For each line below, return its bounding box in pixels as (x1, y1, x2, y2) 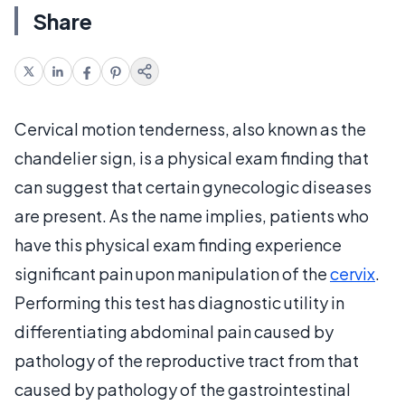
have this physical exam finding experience (14, 233, 342, 255)
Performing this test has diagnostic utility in (14, 291, 344, 313)
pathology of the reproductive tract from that (14, 349, 359, 371)
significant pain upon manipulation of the (14, 262, 330, 284)
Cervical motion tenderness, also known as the (14, 118, 366, 139)
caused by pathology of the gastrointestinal (14, 378, 351, 400)
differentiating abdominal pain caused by (14, 320, 334, 342)
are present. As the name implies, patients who (14, 204, 369, 226)
